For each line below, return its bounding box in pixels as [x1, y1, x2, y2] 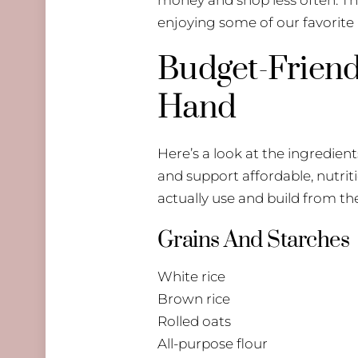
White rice [157, 268, 225, 285]
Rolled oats [157, 313, 231, 330]
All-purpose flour [157, 336, 268, 352]
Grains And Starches [157, 227, 350, 255]
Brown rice [157, 291, 230, 308]
